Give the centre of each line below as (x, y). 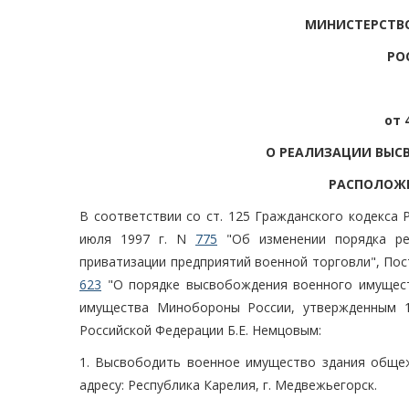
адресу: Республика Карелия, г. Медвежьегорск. (228, 385)
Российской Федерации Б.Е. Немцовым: (200, 330)
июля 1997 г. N (137, 239)
